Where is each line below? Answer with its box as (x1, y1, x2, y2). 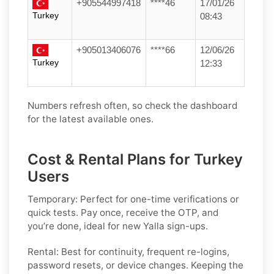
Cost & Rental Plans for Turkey (28, 150, 243, 168)
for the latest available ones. (28, 113, 154, 125)
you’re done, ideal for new (28, 220, 143, 232)
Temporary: (28, 193, 78, 205)
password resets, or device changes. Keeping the (28, 259, 243, 271)
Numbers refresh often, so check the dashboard (28, 99, 237, 111)
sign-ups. (165, 220, 208, 232)
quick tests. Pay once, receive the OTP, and (28, 206, 218, 218)
